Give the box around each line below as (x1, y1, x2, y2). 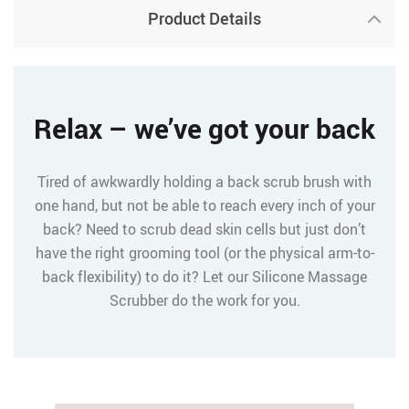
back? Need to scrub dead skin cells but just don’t (43, 219, 366, 239)
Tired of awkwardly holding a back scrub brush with (37, 172, 372, 192)
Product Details (148, 7, 261, 29)
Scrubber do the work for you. (109, 290, 300, 310)
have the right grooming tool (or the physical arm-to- (35, 243, 374, 263)
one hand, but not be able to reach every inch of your (34, 195, 375, 215)
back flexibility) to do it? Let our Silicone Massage (42, 267, 367, 287)
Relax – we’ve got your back (34, 110, 375, 147)
